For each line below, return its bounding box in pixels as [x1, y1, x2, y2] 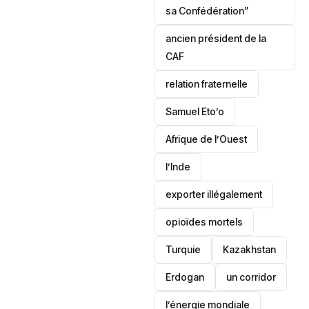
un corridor [226, 271, 277, 283]
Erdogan [166, 271, 205, 283]
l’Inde [166, 161, 191, 172]
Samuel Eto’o [166, 106, 225, 117]
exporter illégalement [166, 188, 263, 200]
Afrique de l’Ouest [166, 133, 248, 145]
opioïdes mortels [166, 216, 243, 228]
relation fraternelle [166, 78, 248, 90]
